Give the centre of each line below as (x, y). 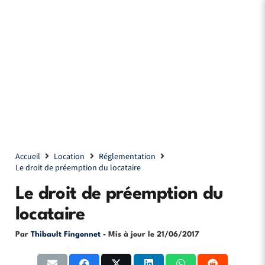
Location (70, 157)
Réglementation (127, 157)
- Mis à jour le (130, 234)
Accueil (28, 157)
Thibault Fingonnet (65, 234)
